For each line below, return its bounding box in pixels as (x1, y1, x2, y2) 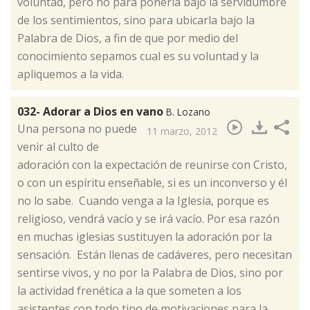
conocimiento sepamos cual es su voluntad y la (17, 48, 259, 64)
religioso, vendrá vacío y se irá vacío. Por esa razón (17, 211, 280, 227)
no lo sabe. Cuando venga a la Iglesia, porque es (17, 193, 269, 209)
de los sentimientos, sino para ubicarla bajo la (17, 12, 255, 28)
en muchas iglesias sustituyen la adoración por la (17, 229, 272, 245)
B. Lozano (166, 105, 210, 119)
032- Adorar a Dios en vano (17, 104, 166, 120)
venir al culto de (17, 139, 99, 155)
